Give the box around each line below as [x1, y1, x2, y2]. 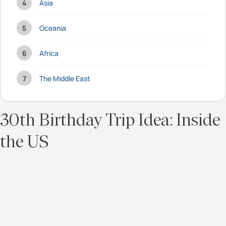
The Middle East [39, 73, 90, 83]
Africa [39, 48, 59, 58]
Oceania [39, 23, 66, 33]
